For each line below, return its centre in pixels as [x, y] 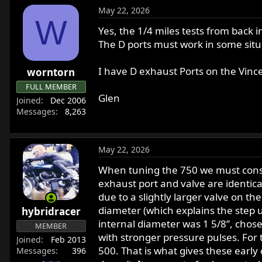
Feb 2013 [68, 240]
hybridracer [51, 212]
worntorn [51, 73]
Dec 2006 [68, 101]
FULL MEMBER [51, 87]
